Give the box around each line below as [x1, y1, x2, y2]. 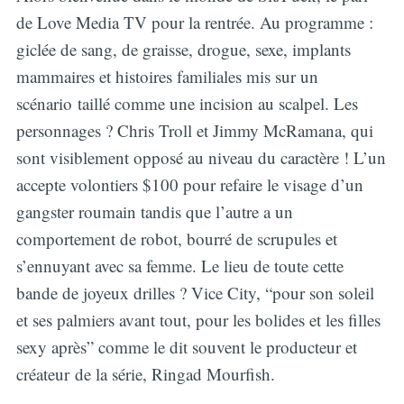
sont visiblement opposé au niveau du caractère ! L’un [15, 146, 386, 170]
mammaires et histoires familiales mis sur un [15, 65, 318, 88]
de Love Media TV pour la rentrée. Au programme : [15, 11, 373, 34]
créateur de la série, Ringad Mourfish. [15, 363, 275, 386]
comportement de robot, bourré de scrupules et [15, 227, 337, 251]
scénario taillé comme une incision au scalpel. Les [15, 92, 358, 115]
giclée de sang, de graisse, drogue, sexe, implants [15, 38, 351, 61]
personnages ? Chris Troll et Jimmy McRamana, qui [15, 119, 373, 142]
